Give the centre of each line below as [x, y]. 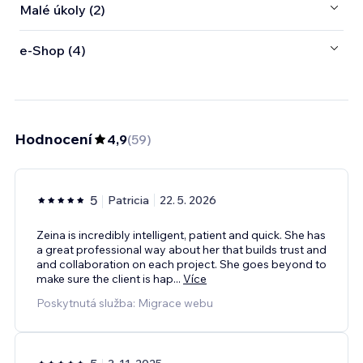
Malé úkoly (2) [62, 10]
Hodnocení [53, 139]
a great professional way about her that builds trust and [181, 249]
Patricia [128, 200]
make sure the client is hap [105, 278]
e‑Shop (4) [53, 51]
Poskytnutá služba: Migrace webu [125, 303]
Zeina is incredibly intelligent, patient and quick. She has [181, 235]
